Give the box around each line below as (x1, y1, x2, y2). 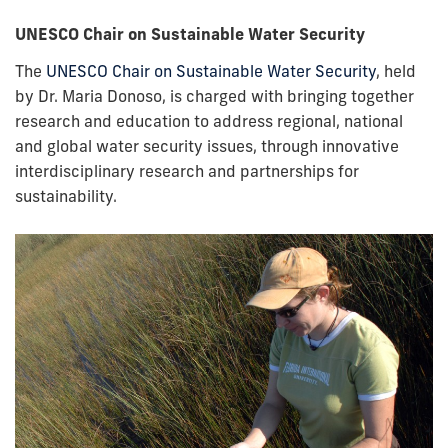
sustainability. (15, 185, 117, 206)
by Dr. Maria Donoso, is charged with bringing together (15, 85, 414, 106)
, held (376, 60, 416, 81)
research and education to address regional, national (15, 110, 403, 131)
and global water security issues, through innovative (15, 135, 399, 156)
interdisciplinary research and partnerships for (15, 160, 359, 181)
